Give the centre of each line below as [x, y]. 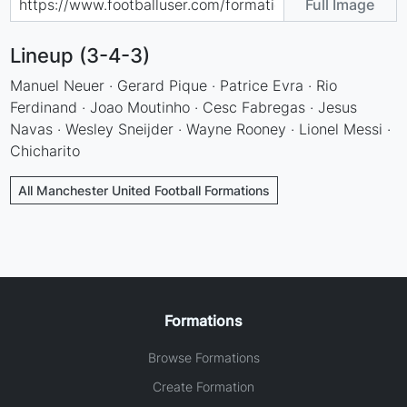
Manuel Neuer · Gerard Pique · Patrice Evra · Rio [174, 85]
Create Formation [203, 386]
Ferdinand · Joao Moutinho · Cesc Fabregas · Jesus [184, 107]
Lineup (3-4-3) [80, 55]
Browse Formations [203, 357]
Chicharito [45, 150]
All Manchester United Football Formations [144, 190]
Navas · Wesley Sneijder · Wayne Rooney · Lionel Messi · [201, 129]
